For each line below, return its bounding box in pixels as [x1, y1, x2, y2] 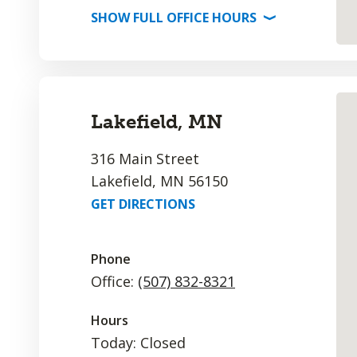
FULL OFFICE [130, 9, 212, 26]
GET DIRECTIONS [91, 195, 195, 213]
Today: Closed [91, 333, 186, 352]
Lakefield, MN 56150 [91, 171, 228, 190]
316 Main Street [91, 149, 199, 168]
